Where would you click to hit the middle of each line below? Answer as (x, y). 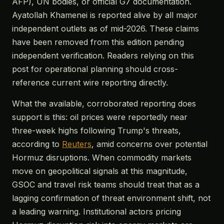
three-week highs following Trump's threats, (96, 130)
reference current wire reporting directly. (90, 82)
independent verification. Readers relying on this (103, 55)
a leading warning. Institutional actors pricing (96, 211)
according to (37, 144)
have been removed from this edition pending (98, 42)
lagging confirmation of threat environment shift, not (111, 198)
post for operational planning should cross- (95, 69)
